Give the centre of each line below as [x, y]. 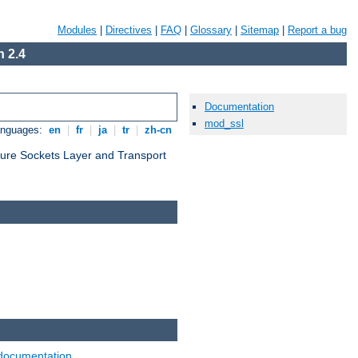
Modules [77, 30]
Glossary [211, 30]
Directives [129, 30]
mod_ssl [224, 124]
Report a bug [317, 30]
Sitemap [260, 30]
